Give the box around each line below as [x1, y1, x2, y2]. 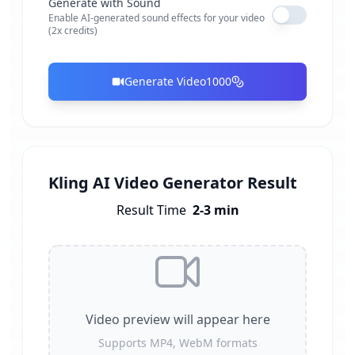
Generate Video [124, 74, 206, 89]
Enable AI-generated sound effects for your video [48, 11, 265, 25]
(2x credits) [48, 24, 97, 37]
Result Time [116, 201, 186, 219]
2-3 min [192, 201, 239, 219]
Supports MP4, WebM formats [97, 335, 258, 350]
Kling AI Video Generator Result [48, 172, 297, 193]
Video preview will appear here [85, 311, 270, 328]
